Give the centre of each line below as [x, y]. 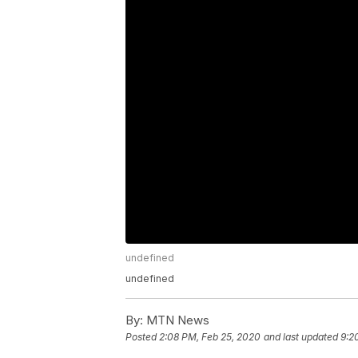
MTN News [176, 320]
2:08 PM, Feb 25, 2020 [210, 337]
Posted [142, 337]
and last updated [301, 337]
